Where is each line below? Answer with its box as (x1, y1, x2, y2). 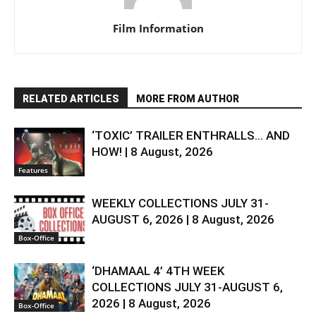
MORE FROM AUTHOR (136, 92, 239, 104)
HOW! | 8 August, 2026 (92, 144, 213, 159)
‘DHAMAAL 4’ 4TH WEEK (92, 263, 224, 278)
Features (18, 164, 48, 175)
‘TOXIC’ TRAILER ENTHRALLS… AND (92, 128, 290, 142)
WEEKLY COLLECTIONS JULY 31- (92, 195, 269, 210)
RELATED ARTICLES (23, 92, 119, 104)
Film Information (112, 20, 204, 35)
